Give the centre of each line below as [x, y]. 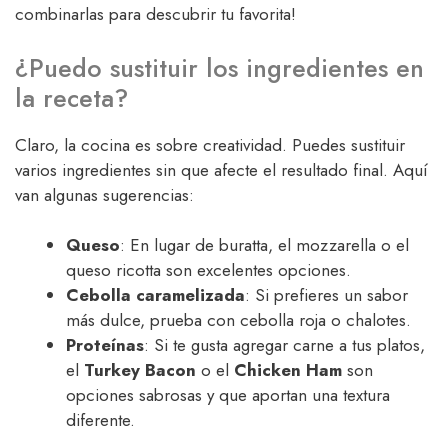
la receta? [71, 97]
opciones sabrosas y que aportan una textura [228, 395]
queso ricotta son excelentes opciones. [208, 270]
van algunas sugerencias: [104, 194]
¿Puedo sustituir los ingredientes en [219, 67]
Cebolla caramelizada [155, 295]
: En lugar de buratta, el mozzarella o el [264, 245]
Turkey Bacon [140, 370]
